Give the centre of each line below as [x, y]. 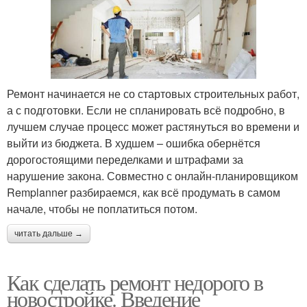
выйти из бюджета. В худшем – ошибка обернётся [134, 143]
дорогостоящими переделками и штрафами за [125, 159]
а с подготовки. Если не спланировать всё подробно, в [146, 110]
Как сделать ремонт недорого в [135, 282]
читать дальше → [49, 233]
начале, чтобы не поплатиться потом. [102, 208]
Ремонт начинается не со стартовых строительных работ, [153, 93]
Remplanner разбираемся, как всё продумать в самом [144, 192]
